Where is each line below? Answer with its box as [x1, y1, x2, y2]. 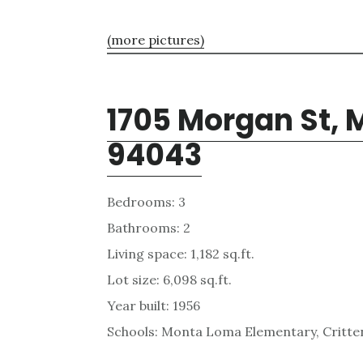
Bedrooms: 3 [107, 193, 186, 210]
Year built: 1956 [107, 297, 200, 314]
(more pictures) [107, 31, 204, 48]
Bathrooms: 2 [107, 219, 190, 236]
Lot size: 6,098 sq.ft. [107, 271, 232, 288]
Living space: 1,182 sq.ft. [107, 245, 254, 262]
